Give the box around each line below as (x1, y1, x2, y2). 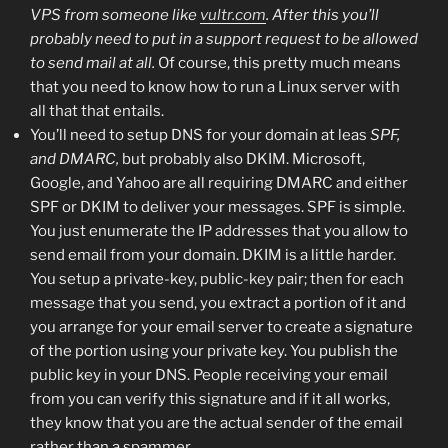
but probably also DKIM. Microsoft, (119, 150, 365, 169)
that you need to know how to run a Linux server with (30, 78, 400, 97)
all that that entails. (30, 102, 164, 121)
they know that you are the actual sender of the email (30, 414, 403, 433)
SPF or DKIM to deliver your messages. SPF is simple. (30, 198, 405, 217)
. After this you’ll (266, 6, 379, 25)
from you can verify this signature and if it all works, (30, 390, 390, 409)
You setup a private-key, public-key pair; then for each (30, 270, 404, 289)
